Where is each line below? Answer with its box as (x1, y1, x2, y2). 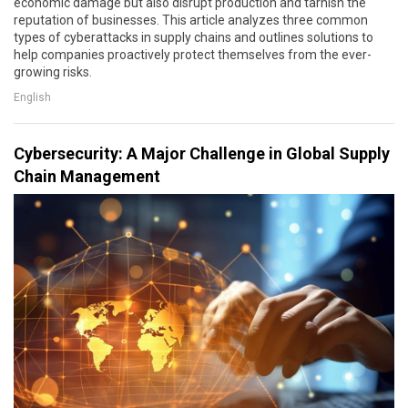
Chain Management (14, 167, 160, 187)
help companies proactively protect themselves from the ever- (14, 47, 372, 63)
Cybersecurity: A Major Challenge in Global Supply (14, 144, 390, 164)
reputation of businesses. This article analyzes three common (14, 13, 368, 28)
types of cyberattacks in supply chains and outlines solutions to (14, 30, 373, 46)
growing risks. (14, 65, 92, 80)
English (14, 90, 51, 104)
